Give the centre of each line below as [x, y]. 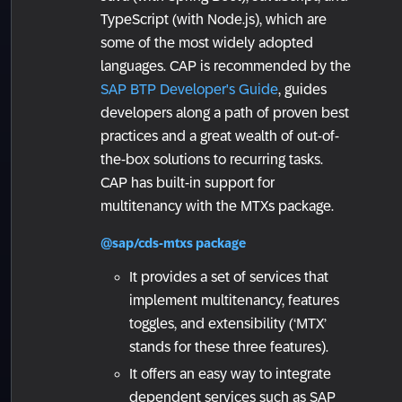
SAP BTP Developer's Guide [189, 90]
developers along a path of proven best [225, 113]
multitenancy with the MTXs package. [217, 206]
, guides [302, 90]
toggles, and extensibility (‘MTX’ [227, 324]
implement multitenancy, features [234, 301]
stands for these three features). [229, 347]
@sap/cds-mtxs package [173, 244]
